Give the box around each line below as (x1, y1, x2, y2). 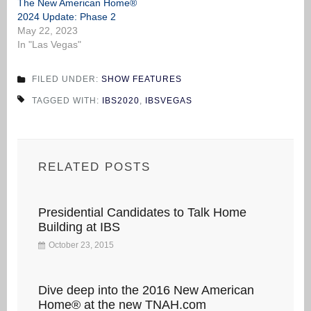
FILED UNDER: (32, 74, 101, 84)
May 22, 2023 (17, 24, 78, 36)
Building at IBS (38, 219, 120, 234)
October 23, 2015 (49, 239, 114, 250)
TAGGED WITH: (32, 95, 102, 106)
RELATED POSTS (38, 160, 151, 174)
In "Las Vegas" (17, 38, 81, 50)
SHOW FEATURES (101, 74, 182, 84)
